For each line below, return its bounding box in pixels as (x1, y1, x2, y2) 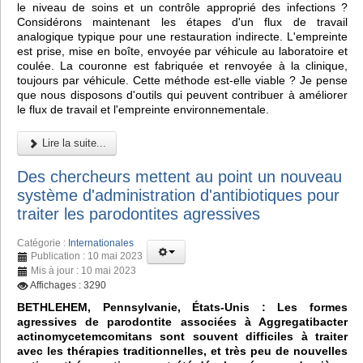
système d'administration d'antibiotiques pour (17, 186, 340, 204)
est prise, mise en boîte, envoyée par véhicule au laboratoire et (17, 44, 348, 58)
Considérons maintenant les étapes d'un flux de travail (17, 15, 348, 28)
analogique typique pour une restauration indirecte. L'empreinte (17, 29, 348, 43)
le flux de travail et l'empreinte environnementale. (17, 102, 269, 116)
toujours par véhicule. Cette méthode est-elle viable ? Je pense (17, 73, 348, 87)
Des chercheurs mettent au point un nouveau (17, 167, 342, 186)
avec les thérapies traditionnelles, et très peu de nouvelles (17, 344, 348, 358)
